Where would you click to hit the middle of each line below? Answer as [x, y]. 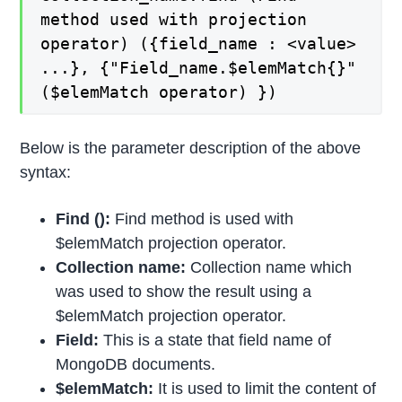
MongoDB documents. [136, 365]
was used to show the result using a [184, 292]
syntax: [46, 173]
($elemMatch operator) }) [159, 92]
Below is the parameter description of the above [191, 149]
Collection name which [269, 268]
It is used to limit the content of [265, 389]
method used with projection [174, 19]
